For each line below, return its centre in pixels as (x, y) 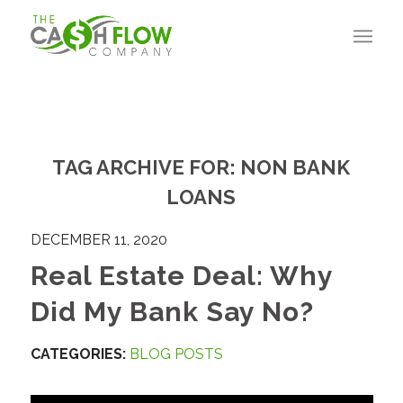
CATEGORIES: (78, 354)
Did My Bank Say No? (172, 312)
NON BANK (296, 167)
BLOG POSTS (176, 354)
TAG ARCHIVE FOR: (147, 167)
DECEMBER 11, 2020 (99, 240)
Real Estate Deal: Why (181, 276)
